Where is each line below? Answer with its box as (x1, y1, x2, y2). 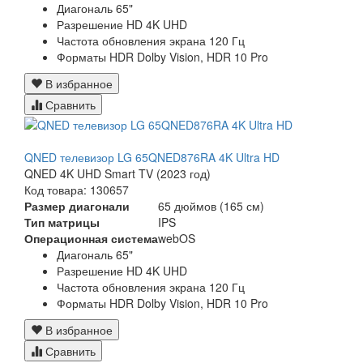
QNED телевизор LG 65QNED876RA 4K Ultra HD (24, 149, 280, 166)
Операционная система (24, 230, 158, 247)
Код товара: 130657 (24, 181, 129, 199)
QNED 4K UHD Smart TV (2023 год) (24, 165, 211, 182)
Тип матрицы (24, 214, 100, 231)
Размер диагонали (24, 198, 130, 215)
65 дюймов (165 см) (158, 198, 264, 215)
